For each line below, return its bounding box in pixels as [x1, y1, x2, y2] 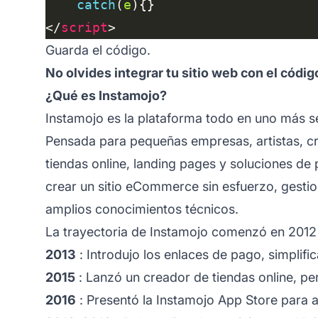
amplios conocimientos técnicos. [45, 201, 238, 216]
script [61, 19, 108, 35]
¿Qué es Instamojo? [45, 87, 167, 103]
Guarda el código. [45, 42, 150, 57]
